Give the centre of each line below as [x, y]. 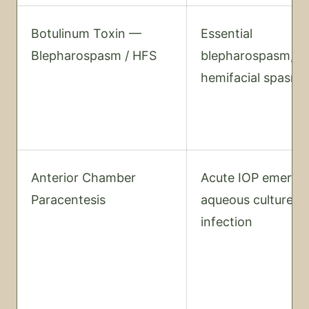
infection [227, 222]
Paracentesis [68, 200]
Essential [227, 33]
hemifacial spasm [251, 78]
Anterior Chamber [83, 178]
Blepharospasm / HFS [94, 56]
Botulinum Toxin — [86, 33]
